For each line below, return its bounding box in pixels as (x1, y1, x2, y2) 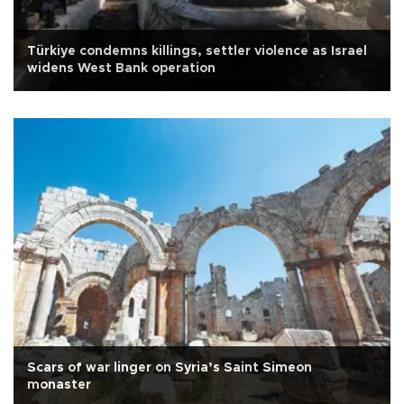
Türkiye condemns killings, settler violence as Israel (27, 44, 367, 58)
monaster (27, 378, 91, 391)
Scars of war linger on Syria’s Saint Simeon (27, 361, 312, 374)
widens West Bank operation (27, 61, 216, 75)
